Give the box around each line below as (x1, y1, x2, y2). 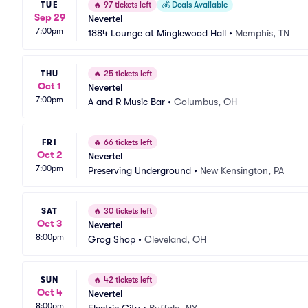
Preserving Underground (88, 165, 191, 176)
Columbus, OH (174, 96, 237, 107)
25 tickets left (102, 69, 152, 78)
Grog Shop (88, 234, 135, 245)
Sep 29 (34, 11, 65, 23)
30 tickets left (102, 206, 152, 216)
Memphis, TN (235, 27, 289, 38)
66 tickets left (102, 137, 152, 147)
